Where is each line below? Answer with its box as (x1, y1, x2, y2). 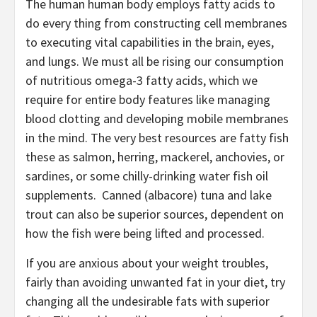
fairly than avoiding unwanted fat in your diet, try (25, 273, 285, 290)
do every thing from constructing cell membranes (25, 14, 287, 31)
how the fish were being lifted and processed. (25, 224, 265, 241)
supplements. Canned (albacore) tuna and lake (25, 186, 272, 203)
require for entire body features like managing (25, 91, 270, 108)
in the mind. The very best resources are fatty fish (25, 129, 289, 146)
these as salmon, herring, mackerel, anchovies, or (25, 148, 284, 165)
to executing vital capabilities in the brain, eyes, (25, 33, 274, 50)
